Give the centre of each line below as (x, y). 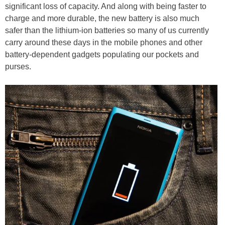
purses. (18, 67)
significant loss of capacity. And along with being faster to (106, 6)
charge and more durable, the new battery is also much (102, 18)
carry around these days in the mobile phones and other (104, 42)
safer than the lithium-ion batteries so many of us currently (107, 30)
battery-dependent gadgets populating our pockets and (102, 54)
